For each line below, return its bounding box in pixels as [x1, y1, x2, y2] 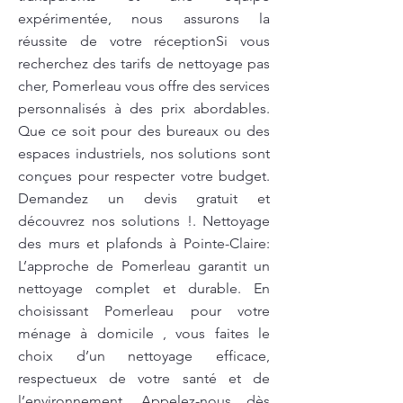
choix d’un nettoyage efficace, [18, 347, 270, 364]
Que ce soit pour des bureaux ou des [18, 122, 270, 139]
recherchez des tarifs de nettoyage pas [18, 55, 270, 72]
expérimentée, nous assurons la [18, 10, 270, 27]
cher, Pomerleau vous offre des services [18, 77, 270, 94]
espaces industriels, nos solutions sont [18, 145, 270, 162]
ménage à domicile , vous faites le [18, 325, 270, 342]
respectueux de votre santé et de [18, 370, 270, 387]
